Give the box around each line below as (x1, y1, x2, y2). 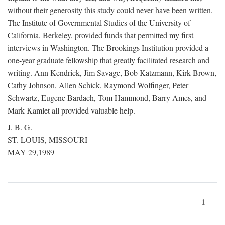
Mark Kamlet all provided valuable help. (8, 105, 135, 116)
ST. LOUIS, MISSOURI (8, 134, 87, 145)
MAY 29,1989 (8, 147, 54, 157)
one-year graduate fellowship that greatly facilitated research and (8, 55, 209, 65)
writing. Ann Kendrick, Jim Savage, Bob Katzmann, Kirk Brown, (8, 67, 216, 78)
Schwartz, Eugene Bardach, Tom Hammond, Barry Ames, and (8, 92, 206, 103)
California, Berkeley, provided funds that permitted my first (8, 30, 193, 40)
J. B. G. (8, 122, 32, 132)
